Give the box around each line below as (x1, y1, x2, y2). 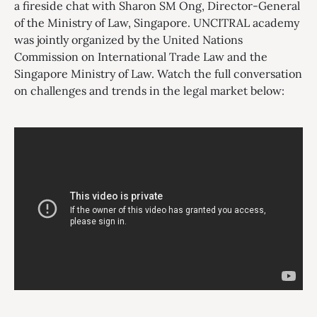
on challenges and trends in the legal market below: (14, 83, 284, 98)
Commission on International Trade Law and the (14, 50, 267, 64)
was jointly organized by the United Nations (14, 33, 243, 47)
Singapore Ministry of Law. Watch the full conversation (14, 67, 302, 81)
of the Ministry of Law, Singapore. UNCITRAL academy (14, 16, 299, 30)
